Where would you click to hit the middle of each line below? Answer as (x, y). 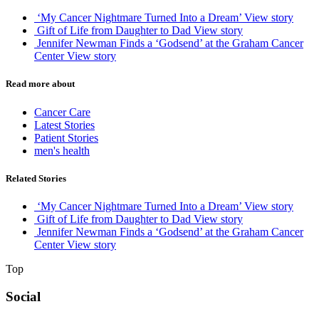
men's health (62, 150)
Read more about (40, 84)
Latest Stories (64, 125)
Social (23, 296)
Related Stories (36, 178)
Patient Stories (66, 137)
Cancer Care (62, 112)
